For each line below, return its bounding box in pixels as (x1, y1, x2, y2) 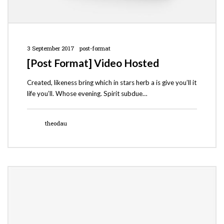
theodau (45, 119, 67, 127)
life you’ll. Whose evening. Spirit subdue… (26, 89, 147, 98)
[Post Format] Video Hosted (26, 56, 159, 69)
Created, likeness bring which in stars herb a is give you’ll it (26, 78, 196, 87)
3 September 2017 (26, 44, 74, 52)
